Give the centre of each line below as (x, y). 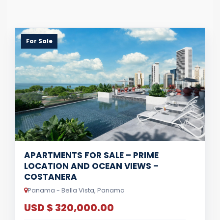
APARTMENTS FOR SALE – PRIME (91, 155)
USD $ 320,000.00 (69, 207)
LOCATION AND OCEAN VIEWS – (91, 166)
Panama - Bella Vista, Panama (76, 190)
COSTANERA (51, 177)
